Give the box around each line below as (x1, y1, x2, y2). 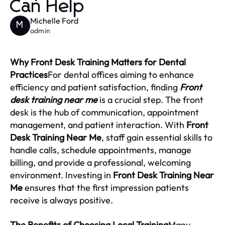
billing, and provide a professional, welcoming (10, 157, 191, 169)
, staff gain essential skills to (101, 132, 212, 144)
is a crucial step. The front (97, 94, 203, 106)
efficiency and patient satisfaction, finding (10, 81, 180, 93)
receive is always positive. (10, 194, 113, 206)
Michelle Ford (30, 16, 78, 26)
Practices (10, 69, 48, 81)
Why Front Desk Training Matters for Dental (10, 56, 186, 68)
